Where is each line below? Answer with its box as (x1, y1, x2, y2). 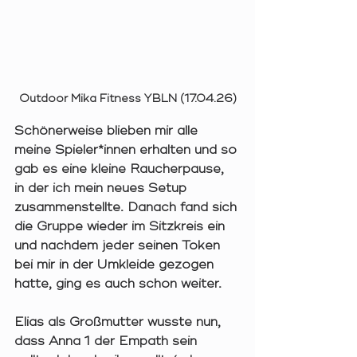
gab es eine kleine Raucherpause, (14, 161, 228, 178)
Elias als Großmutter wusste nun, (14, 314, 225, 331)
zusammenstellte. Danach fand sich (14, 199, 241, 216)
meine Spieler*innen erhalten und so (14, 142, 241, 159)
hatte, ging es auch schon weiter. (14, 276, 226, 292)
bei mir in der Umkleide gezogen (14, 257, 218, 273)
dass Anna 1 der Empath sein (14, 333, 201, 350)
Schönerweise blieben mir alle (14, 123, 202, 139)
